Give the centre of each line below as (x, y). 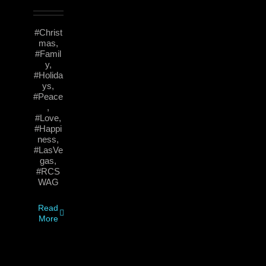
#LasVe (48, 150)
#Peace (48, 97)
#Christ (48, 33)
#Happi (48, 129)
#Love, (48, 118)
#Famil (48, 54)
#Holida (48, 75)
